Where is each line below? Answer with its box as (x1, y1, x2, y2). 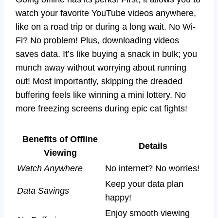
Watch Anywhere (17, 163, 83, 174)
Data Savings (17, 186, 69, 196)
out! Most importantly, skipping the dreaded (16, 76, 182, 87)
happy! (105, 193, 131, 203)
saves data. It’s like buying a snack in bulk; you (16, 49, 197, 59)
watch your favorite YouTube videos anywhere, (16, 8, 196, 18)
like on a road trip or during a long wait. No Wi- (16, 22, 196, 32)
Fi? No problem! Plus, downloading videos (16, 36, 179, 46)
